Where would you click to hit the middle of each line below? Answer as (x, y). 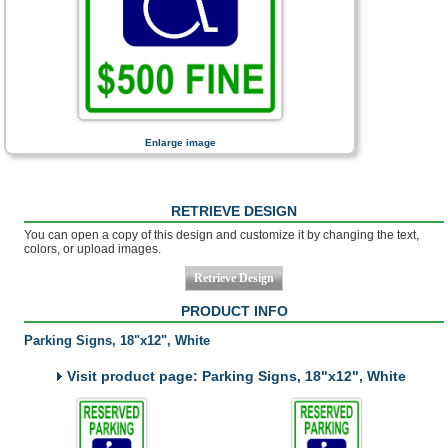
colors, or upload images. (92, 249)
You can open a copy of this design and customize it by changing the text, (221, 235)
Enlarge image (180, 142)
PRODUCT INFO (234, 311)
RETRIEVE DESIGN (234, 211)
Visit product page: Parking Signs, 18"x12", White (236, 376)
